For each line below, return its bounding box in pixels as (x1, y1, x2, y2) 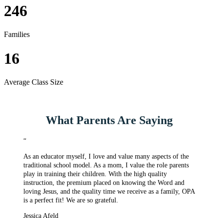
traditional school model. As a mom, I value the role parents (23, 161, 189, 169)
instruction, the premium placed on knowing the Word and (23, 179, 184, 186)
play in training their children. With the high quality (23, 170, 167, 178)
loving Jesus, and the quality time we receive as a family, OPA (23, 187, 195, 195)
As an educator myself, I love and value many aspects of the (23, 152, 189, 160)
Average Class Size (4, 78, 63, 87)
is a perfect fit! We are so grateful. (23, 196, 118, 204)
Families (4, 30, 30, 39)
